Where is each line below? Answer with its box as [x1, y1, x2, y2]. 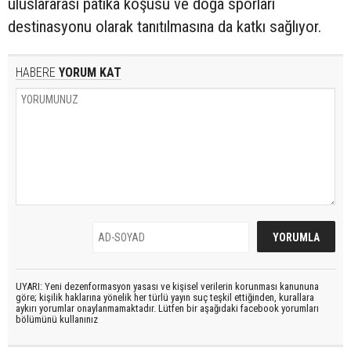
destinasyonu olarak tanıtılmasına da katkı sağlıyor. [8, 17, 321, 37]
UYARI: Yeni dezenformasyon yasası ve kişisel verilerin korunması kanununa [16, 280, 319, 293]
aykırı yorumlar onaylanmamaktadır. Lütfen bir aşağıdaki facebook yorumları [16, 302, 319, 315]
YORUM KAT [56, 65, 121, 81]
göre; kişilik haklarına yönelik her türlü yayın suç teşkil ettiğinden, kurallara [16, 291, 314, 304]
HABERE [16, 65, 56, 81]
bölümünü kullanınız [16, 313, 98, 326]
